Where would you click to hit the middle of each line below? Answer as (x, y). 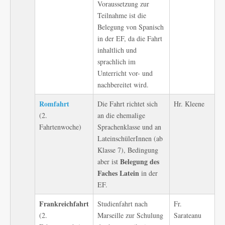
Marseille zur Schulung (130, 215)
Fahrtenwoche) (60, 127)
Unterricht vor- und (125, 73)
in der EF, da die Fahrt (130, 38)
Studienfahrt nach (123, 204)
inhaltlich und (117, 50)
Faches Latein (118, 173)
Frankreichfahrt (64, 204)
